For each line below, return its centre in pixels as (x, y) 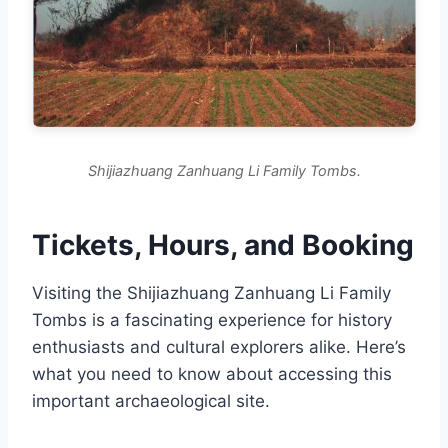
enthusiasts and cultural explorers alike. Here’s (219, 347)
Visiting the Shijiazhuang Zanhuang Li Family (211, 293)
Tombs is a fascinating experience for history (212, 320)
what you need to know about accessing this (212, 374)
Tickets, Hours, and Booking (223, 245)
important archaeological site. (151, 401)
